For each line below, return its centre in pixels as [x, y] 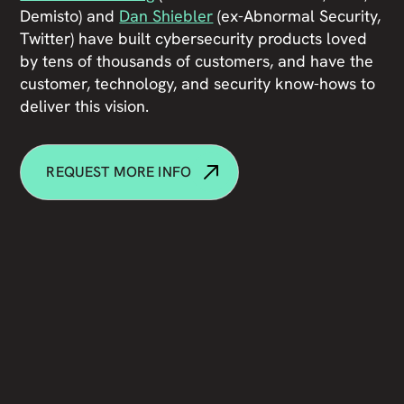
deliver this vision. [85, 106]
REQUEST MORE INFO [119, 172]
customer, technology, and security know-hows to [198, 84]
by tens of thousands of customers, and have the [197, 61]
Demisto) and [70, 16]
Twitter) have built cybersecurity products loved [194, 39]
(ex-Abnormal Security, [297, 16]
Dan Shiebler [166, 16]
